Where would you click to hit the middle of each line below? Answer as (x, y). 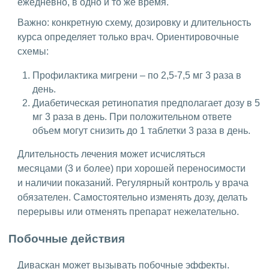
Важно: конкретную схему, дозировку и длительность (134, 23)
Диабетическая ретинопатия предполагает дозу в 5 (146, 103)
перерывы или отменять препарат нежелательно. (128, 212)
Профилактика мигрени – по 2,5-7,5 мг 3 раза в (137, 76)
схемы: (33, 52)
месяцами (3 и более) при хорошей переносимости (131, 169)
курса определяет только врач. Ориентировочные (128, 37)
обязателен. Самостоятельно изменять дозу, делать (132, 198)
